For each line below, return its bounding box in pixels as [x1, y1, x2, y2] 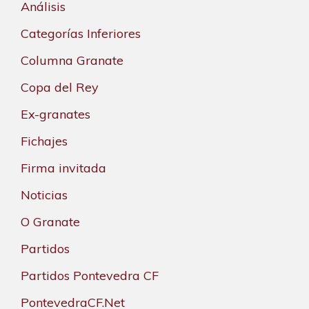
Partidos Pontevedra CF [21, 268, 159, 284]
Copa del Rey [21, 79, 99, 96]
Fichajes [21, 133, 68, 150]
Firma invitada [21, 160, 106, 177]
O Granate [21, 214, 80, 230]
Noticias [21, 187, 68, 203]
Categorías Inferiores [21, 26, 141, 42]
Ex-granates [21, 106, 90, 123]
